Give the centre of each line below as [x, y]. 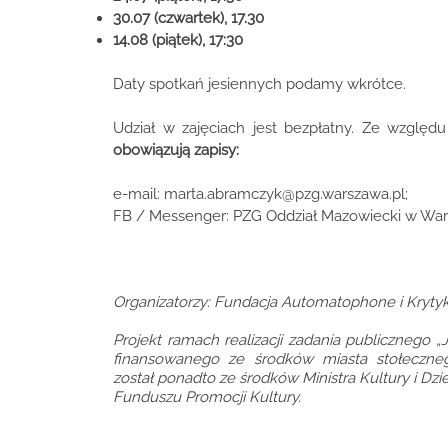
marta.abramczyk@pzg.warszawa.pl [284, 194]
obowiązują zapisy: [176, 150]
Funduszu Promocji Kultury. [207, 397]
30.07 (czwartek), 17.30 [188, 18]
